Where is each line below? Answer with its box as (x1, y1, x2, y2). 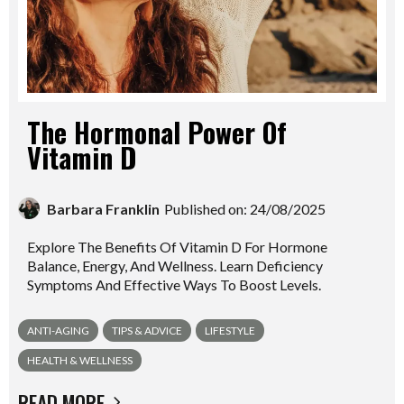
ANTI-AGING (27, 324, 89, 337)
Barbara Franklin (47, 199, 160, 217)
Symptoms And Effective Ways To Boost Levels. (27, 276, 321, 293)
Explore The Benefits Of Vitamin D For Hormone (27, 238, 327, 255)
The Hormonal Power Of (27, 112, 287, 152)
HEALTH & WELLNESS (27, 353, 133, 367)
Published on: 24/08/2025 (164, 199, 326, 217)
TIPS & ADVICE (112, 324, 182, 337)
